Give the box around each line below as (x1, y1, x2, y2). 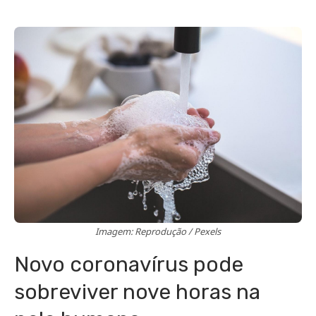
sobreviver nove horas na (14, 279, 260, 305)
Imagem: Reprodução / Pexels (95, 225, 221, 238)
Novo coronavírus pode (14, 252, 243, 278)
